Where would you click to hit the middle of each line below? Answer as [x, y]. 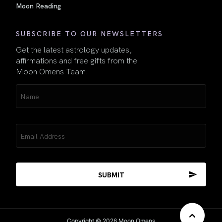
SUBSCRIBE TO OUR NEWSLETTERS [89, 33]
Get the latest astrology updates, [74, 49]
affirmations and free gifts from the [77, 60]
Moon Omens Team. [52, 71]
